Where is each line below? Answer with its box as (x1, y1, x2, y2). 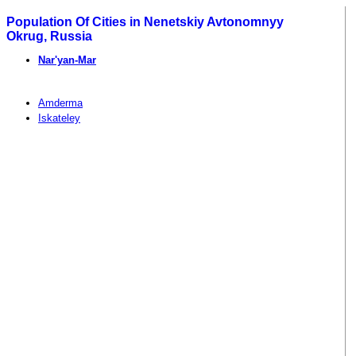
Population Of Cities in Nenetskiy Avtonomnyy (6, 14, 284, 29)
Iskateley (38, 111, 80, 124)
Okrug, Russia (6, 29, 92, 43)
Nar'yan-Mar (38, 53, 96, 66)
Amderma (38, 96, 83, 109)
